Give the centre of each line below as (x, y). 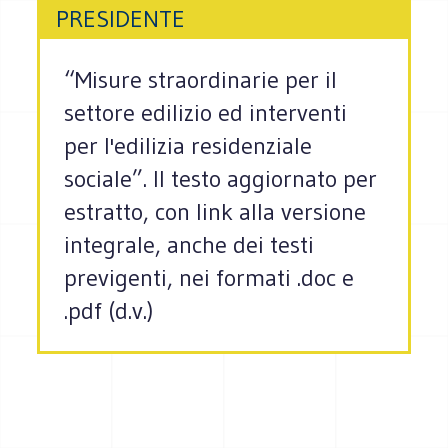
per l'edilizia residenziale (188, 146)
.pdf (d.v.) (109, 311)
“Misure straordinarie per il (201, 80)
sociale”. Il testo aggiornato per (221, 179)
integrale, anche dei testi (189, 245)
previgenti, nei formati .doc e (209, 278)
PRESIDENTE (121, 19)
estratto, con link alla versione (215, 212)
